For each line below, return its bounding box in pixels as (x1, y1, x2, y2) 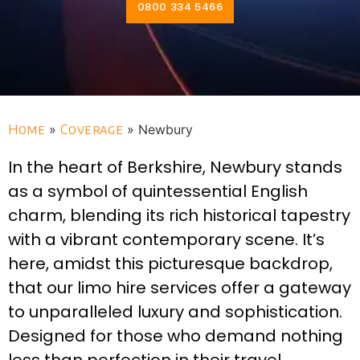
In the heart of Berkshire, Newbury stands (8, 156, 342, 179)
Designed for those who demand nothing (8, 325, 343, 348)
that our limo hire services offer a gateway (8, 276, 351, 300)
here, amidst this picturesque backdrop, (8, 252, 333, 276)
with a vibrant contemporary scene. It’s (8, 228, 325, 252)
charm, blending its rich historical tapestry (8, 204, 350, 227)
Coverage (60, 121, 124, 138)
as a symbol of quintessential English (8, 180, 308, 203)
